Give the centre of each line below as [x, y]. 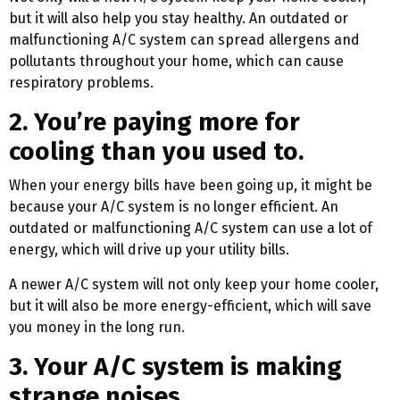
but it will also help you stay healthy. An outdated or [179, 19]
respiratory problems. [81, 83]
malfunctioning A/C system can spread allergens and [184, 40]
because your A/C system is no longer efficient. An [174, 207]
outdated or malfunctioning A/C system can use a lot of [191, 229]
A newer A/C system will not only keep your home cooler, [194, 285]
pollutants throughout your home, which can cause [176, 62]
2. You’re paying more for [154, 122]
